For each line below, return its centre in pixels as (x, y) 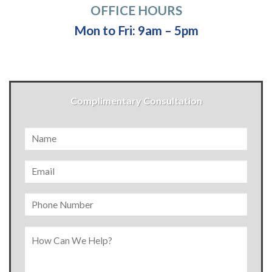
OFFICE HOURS (136, 10)
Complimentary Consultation (136, 100)
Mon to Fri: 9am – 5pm (136, 30)
